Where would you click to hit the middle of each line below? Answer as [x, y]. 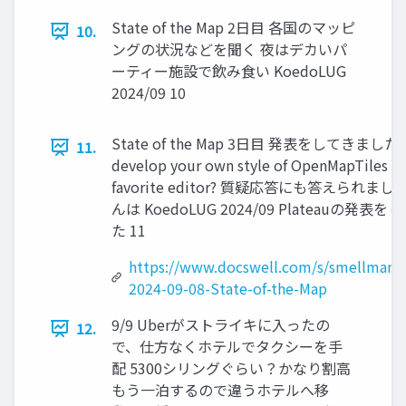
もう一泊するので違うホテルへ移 [220, 390]
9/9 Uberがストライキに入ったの [221, 325]
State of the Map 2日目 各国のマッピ [233, 28]
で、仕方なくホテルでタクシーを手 [227, 347]
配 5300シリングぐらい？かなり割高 [231, 368]
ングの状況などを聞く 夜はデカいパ [229, 49]
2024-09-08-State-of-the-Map [228, 289]
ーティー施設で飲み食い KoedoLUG [229, 71]
